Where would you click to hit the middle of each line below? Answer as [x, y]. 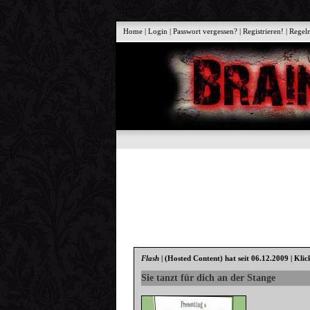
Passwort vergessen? [206, 31]
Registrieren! [264, 31]
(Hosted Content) [194, 258]
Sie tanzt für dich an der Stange [209, 277]
